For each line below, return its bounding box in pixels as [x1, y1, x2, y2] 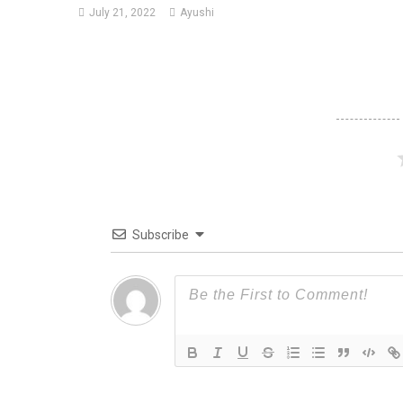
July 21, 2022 [89, 5, 157, 19]
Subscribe [131, 227, 189, 242]
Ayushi [180, 5, 215, 19]
